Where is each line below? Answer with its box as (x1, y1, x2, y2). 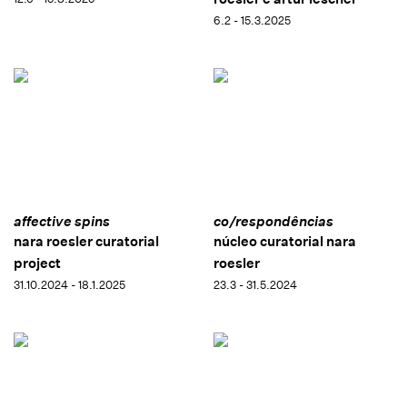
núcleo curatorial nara (213, 232, 356, 250)
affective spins (14, 212, 110, 230)
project (14, 253, 61, 272)
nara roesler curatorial (14, 232, 159, 250)
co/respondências (213, 212, 333, 230)
